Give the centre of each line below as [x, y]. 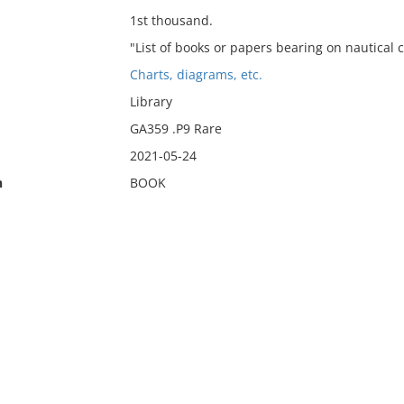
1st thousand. [171, 20]
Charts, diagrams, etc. [196, 74]
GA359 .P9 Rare [175, 129]
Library [151, 101]
